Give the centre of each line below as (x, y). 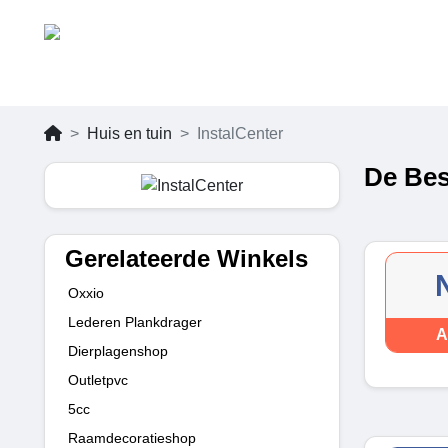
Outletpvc (98, 379)
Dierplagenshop (118, 350)
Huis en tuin (129, 133)
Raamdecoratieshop (132, 437)
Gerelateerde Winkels (186, 258)
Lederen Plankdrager (135, 321)
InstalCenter (240, 133)
